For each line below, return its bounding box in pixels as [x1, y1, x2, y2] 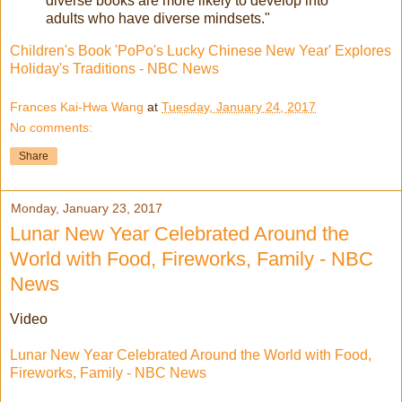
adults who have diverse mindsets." [46, 11, 270, 27]
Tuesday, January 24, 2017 [162, 100, 316, 115]
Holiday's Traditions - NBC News [10, 60, 219, 76]
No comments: [10, 120, 92, 135]
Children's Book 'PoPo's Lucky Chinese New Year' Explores [10, 42, 391, 58]
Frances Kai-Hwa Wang [10, 100, 144, 115]
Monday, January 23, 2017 [11, 201, 162, 216]
